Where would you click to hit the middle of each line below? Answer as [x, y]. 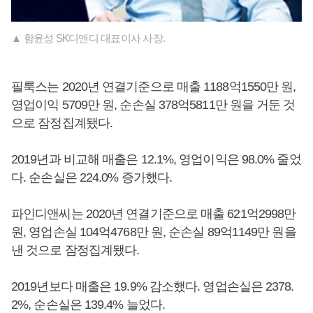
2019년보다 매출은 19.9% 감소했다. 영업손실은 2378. [153, 287]
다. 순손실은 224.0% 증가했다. [92, 178]
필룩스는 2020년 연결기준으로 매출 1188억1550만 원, [154, 87]
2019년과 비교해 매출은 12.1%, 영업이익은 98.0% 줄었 [156, 160]
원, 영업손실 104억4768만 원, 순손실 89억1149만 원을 [154, 232]
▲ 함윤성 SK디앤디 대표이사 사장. [88, 38]
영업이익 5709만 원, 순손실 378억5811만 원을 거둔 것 [153, 105]
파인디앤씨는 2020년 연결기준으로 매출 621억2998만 [154, 214]
